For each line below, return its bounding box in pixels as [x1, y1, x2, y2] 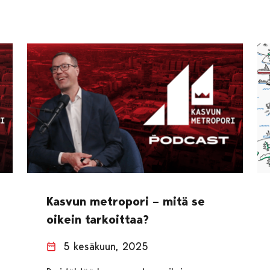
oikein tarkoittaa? [46, 212, 149, 227]
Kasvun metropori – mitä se [46, 193, 205, 209]
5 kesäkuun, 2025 [63, 239, 148, 253]
